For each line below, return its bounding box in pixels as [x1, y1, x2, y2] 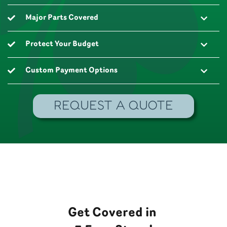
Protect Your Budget [25, 40, 99, 48]
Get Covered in [68, 206, 159, 219]
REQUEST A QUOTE [54, 99, 173, 112]
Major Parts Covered [25, 14, 98, 22]
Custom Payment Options [25, 66, 118, 74]
